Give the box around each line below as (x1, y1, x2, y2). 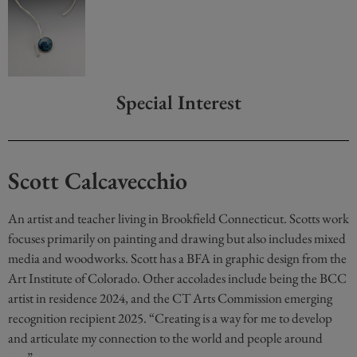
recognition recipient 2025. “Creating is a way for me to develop (8, 308, 332, 327)
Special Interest (116, 88, 241, 115)
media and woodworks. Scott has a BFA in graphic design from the (8, 249, 347, 267)
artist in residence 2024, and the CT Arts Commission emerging (8, 288, 332, 307)
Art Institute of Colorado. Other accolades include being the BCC (8, 269, 347, 287)
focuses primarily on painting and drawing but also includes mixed (8, 229, 346, 247)
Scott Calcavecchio (8, 164, 187, 196)
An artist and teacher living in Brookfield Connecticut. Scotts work (8, 209, 349, 227)
